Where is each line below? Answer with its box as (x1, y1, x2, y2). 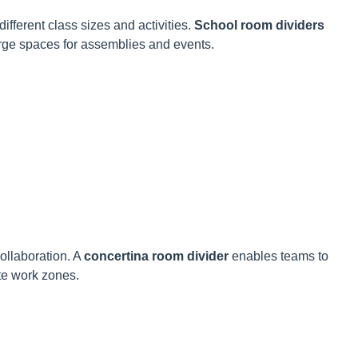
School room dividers (194, 18, 324, 33)
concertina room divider (84, 249, 229, 264)
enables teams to (229, 249, 328, 264)
